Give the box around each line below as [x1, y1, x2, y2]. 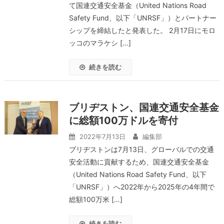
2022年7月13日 [79, 132, 125, 140]
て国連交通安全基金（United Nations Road [68, 1, 206, 9]
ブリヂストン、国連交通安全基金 [68, 101, 219, 113]
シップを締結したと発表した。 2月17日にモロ [68, 26, 215, 34]
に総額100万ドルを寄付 [68, 114, 178, 126]
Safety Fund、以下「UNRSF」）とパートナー [68, 13, 216, 22]
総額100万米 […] [68, 195, 122, 203]
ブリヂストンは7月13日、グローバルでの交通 [68, 145, 214, 153]
